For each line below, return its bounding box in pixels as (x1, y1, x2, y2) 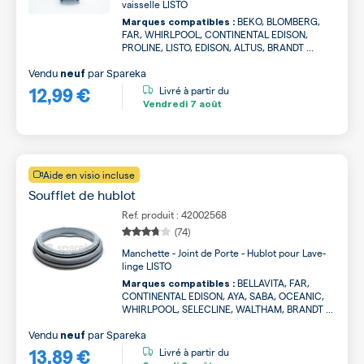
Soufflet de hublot (28, 186, 136, 203)
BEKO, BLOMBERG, (235, 15, 320, 28)
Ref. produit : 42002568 (122, 208, 227, 221)
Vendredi (143, 98, 188, 109)
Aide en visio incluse (43, 168, 135, 181)
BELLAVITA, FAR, (235, 276, 310, 289)
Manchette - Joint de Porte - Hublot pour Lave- (122, 246, 326, 259)
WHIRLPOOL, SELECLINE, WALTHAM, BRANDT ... (122, 302, 333, 315)
